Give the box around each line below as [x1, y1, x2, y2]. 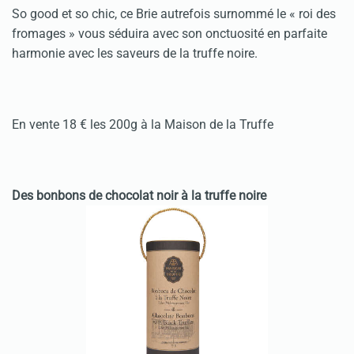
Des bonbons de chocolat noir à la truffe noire [12, 188, 266, 203]
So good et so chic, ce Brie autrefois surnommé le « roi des [12, 6, 336, 21]
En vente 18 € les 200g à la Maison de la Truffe [12, 117, 273, 132]
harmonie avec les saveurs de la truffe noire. [12, 46, 261, 61]
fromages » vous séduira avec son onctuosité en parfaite [12, 26, 327, 41]
